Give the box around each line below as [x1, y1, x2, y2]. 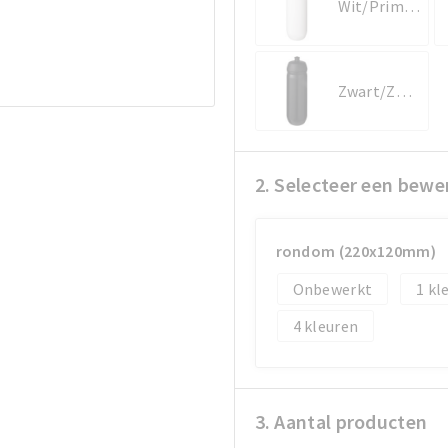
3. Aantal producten [254, 408, 428, 434]
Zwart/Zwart [395, 80, 412, 101]
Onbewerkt [292, 278, 373, 299]
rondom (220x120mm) [275, 240, 436, 261]
